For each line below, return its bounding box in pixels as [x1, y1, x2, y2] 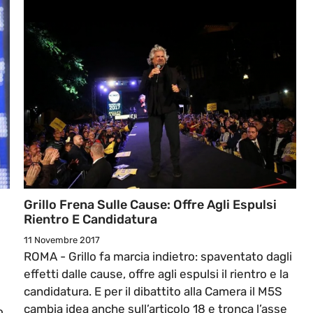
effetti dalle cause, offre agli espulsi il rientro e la [24, 267, 289, 282]
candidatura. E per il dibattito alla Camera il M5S [24, 284, 282, 299]
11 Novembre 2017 [24, 235, 100, 246]
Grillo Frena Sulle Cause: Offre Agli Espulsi [24, 197, 277, 213]
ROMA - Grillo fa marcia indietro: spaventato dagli [24, 249, 292, 264]
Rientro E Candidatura [24, 212, 157, 228]
